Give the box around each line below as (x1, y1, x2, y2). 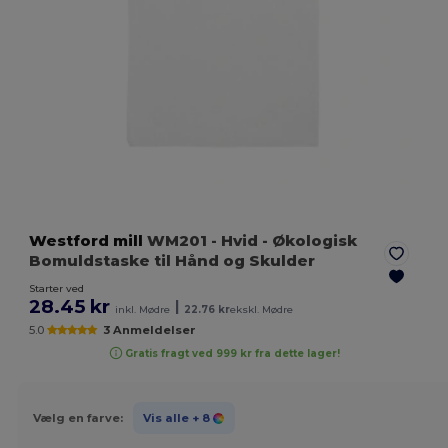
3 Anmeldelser (102, 323, 196, 338)
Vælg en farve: (32, 410, 123, 425)
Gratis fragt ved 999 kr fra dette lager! (125, 346, 341, 360)
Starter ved (29, 282, 85, 296)
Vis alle (142, 410, 189, 425)
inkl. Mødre (115, 303, 171, 317)
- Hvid (211, 231, 259, 251)
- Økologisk (258, 231, 358, 251)
